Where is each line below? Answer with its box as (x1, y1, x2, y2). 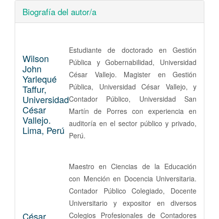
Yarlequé (22, 72, 57, 85)
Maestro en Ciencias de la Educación (69, 161, 197, 172)
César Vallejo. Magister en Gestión (69, 69, 197, 80)
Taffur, (22, 82, 46, 95)
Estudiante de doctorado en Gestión (69, 45, 197, 55)
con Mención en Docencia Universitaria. (69, 174, 197, 184)
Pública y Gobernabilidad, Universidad (69, 57, 197, 67)
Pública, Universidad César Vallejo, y (69, 82, 197, 92)
